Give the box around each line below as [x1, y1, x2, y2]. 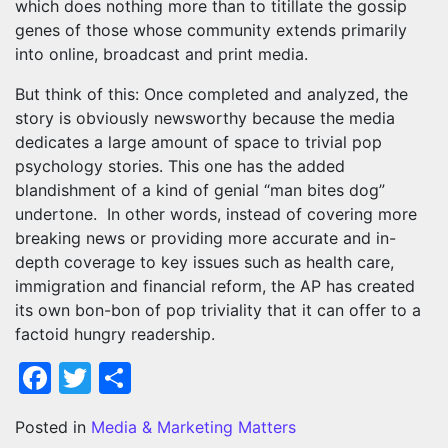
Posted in [15, 417, 91, 437]
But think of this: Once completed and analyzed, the [15, 84, 408, 104]
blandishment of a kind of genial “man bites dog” [15, 180, 385, 200]
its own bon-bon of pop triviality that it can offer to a [15, 300, 421, 320]
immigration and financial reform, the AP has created [15, 276, 415, 296]
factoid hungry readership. [15, 324, 215, 344]
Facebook [51, 358, 200, 397]
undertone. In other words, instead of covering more [15, 204, 417, 224]
